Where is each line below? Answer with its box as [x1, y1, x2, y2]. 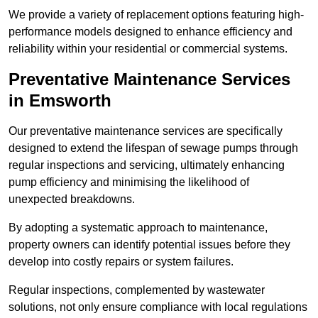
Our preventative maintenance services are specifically [9, 125, 283, 138]
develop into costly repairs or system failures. [9, 256, 234, 268]
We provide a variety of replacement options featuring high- [9, 9, 304, 21]
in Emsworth [9, 91, 111, 111]
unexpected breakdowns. [9, 193, 135, 206]
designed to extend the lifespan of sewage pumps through [9, 142, 298, 155]
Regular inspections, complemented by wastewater [9, 284, 265, 297]
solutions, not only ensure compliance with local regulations [9, 301, 307, 314]
